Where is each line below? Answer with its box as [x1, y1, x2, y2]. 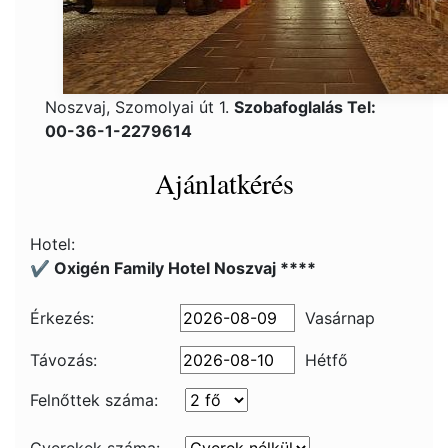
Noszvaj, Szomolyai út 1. [45, 97, 234, 117]
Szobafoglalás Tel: [234, 97, 376, 117]
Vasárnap [305, 308, 375, 328]
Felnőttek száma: [30, 390, 158, 410]
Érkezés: [30, 308, 94, 328]
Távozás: [30, 350, 97, 370]
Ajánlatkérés [154, 164, 294, 202]
